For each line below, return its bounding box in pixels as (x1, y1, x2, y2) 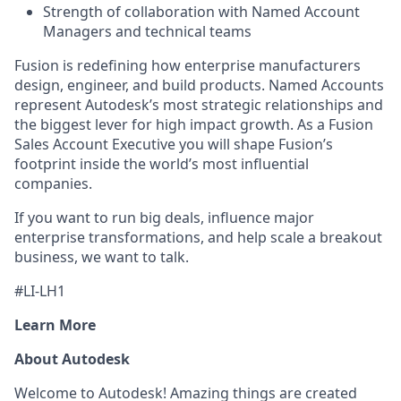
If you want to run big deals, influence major (14, 208, 314, 227)
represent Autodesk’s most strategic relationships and (14, 95, 383, 115)
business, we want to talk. (14, 247, 189, 267)
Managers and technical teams (43, 21, 252, 41)
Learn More (14, 315, 96, 335)
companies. (14, 174, 92, 193)
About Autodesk (14, 349, 130, 369)
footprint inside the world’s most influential (14, 154, 309, 174)
